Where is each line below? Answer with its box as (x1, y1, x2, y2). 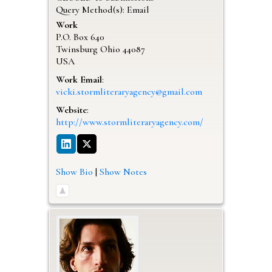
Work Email (55, 73, 102, 86)
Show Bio (55, 165, 93, 178)
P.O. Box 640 (55, 30, 104, 43)
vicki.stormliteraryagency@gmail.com (55, 85, 202, 98)
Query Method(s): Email (55, 3, 149, 16)
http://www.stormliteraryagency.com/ (55, 115, 203, 128)
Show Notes (99, 165, 147, 178)
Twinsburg (55, 42, 98, 55)
